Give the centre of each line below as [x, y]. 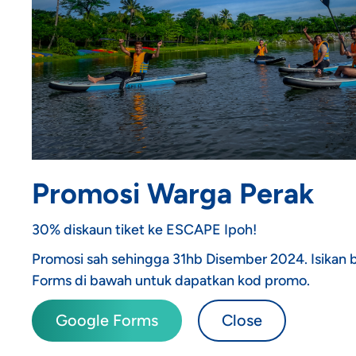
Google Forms [107, 320]
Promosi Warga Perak [173, 193]
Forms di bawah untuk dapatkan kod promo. [171, 280]
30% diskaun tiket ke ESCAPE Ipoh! [144, 229]
